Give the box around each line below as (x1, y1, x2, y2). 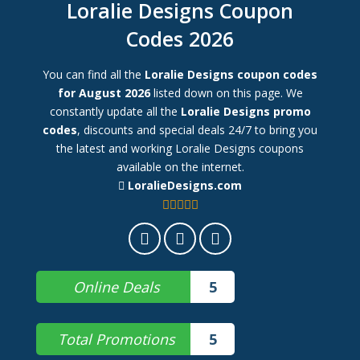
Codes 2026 (126, 25, 234, 52)
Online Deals (73, 277, 160, 297)
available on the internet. (116, 159, 244, 174)
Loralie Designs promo (180, 104, 311, 119)
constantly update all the (49, 104, 181, 119)
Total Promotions (58, 329, 175, 349)
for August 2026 (57, 85, 150, 100)
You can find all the (43, 67, 145, 82)
